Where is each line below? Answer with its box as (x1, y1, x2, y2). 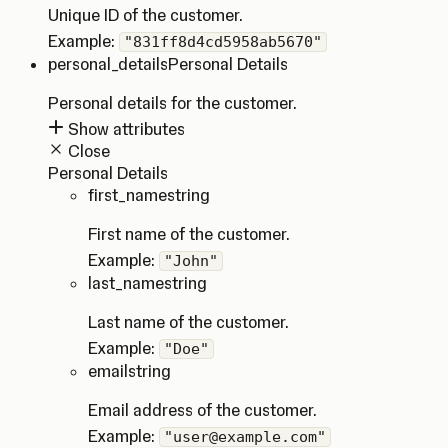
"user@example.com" (164, 428, 326, 446)
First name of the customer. (88, 224, 290, 244)
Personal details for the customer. (48, 93, 297, 113)
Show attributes (64, 119, 185, 139)
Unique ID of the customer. (48, 5, 243, 25)
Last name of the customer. (88, 312, 289, 332)
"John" (164, 252, 218, 270)
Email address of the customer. (88, 400, 317, 420)
